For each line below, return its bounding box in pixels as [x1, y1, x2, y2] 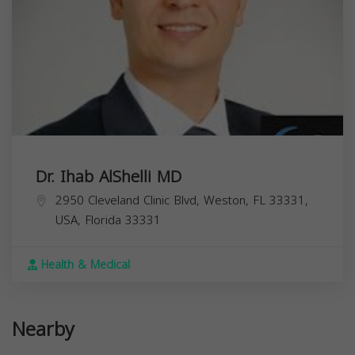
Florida [85, 209, 121, 232]
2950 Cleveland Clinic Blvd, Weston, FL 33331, [55, 189, 308, 212]
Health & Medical [37, 254, 130, 277]
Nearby [12, 311, 74, 349]
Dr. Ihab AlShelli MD [36, 162, 181, 193]
